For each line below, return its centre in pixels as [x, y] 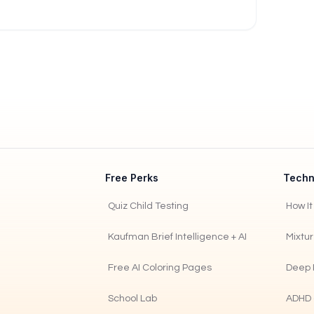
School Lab [132, 299]
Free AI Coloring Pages [160, 268]
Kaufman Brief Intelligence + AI [177, 237]
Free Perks [132, 178]
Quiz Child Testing [148, 206]
